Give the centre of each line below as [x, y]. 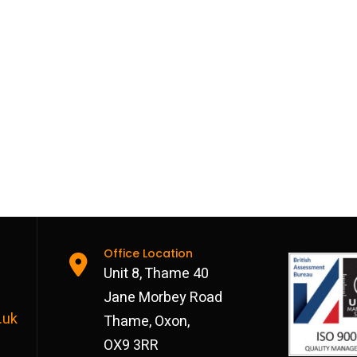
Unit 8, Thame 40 [157, 273]
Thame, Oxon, [147, 321]
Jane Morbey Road [163, 297]
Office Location [149, 253]
